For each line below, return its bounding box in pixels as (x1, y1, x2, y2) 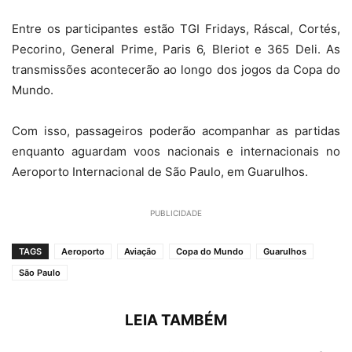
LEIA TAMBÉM (125, 311, 227, 329)
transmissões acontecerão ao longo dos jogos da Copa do (12, 62, 340, 77)
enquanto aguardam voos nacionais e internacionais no (12, 144, 340, 159)
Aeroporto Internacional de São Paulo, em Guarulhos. (12, 164, 308, 179)
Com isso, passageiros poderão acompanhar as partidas (12, 123, 340, 138)
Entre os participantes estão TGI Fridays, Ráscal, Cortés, (12, 21, 340, 36)
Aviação (124, 246, 156, 257)
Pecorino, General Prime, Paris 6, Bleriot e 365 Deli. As (12, 42, 340, 57)
